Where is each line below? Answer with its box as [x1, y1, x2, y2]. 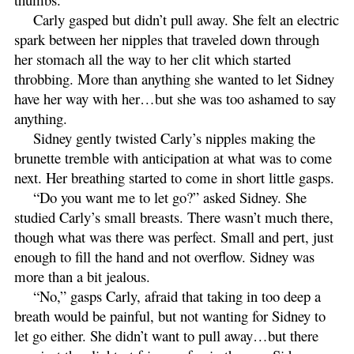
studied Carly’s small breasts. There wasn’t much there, [14, 206, 333, 227]
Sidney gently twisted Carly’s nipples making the [33, 127, 315, 148]
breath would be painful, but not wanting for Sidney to [14, 305, 326, 326]
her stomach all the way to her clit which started [14, 48, 291, 69]
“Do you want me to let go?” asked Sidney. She [33, 186, 307, 207]
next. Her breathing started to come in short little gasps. [14, 167, 339, 187]
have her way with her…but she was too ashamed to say [14, 88, 336, 108]
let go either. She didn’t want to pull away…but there [14, 325, 318, 345]
